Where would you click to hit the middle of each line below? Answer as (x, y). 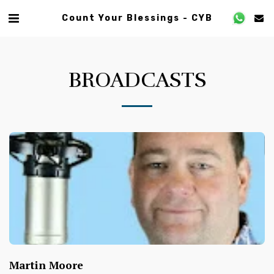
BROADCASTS (137, 80)
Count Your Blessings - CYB (137, 18)
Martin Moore (46, 265)
